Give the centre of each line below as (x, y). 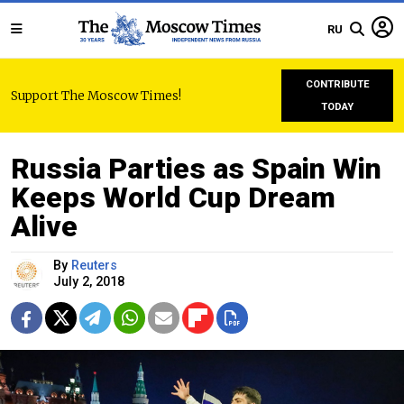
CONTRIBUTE (337, 84)
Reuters (94, 266)
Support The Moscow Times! (96, 96)
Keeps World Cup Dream (173, 197)
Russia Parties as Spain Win (196, 169)
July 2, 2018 (89, 282)
